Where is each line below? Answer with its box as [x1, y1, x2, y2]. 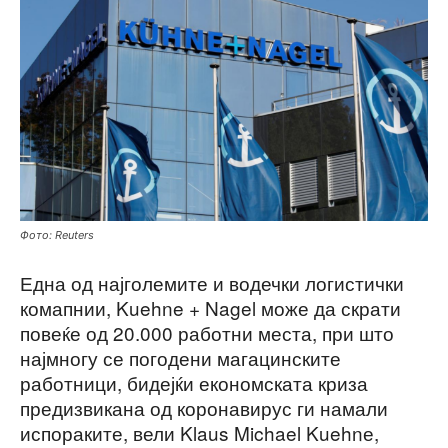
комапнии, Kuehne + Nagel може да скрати [20, 293, 401, 321]
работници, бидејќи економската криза [20, 368, 368, 396]
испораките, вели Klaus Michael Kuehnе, [20, 418, 379, 446]
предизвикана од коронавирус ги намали [20, 393, 388, 421]
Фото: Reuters [20, 227, 94, 242]
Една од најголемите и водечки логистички [20, 268, 404, 296]
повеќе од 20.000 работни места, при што [20, 318, 394, 346]
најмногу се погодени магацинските [20, 343, 341, 371]
